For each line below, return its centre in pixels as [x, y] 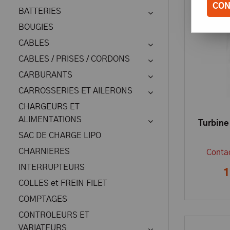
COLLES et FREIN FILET [63, 183]
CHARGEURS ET [49, 107]
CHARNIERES [44, 151]
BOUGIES [36, 27]
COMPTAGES [43, 199]
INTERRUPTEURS [52, 167]
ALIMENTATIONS [50, 120]
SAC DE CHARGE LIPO [60, 136]
